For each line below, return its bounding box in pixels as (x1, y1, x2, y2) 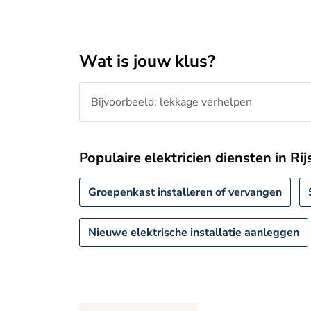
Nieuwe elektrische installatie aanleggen (88, 225, 299, 240)
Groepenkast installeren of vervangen (88, 185, 282, 200)
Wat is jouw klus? (79, 50, 215, 72)
